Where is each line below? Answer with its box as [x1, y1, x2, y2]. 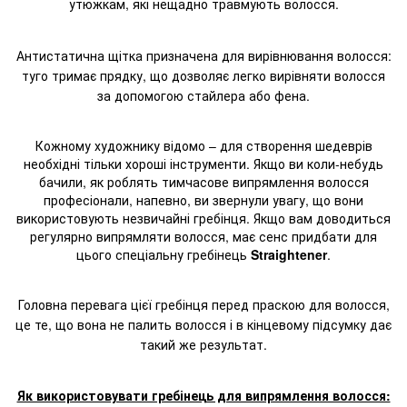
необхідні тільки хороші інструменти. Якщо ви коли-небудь [24, 154, 383, 173]
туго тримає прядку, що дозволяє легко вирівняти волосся [22, 66, 385, 84]
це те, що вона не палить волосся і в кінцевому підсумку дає [15, 315, 392, 333]
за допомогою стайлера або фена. [97, 86, 310, 104]
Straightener [251, 245, 327, 263]
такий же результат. [140, 335, 267, 353]
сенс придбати [259, 227, 351, 245]
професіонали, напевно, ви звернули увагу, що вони [44, 191, 363, 209]
